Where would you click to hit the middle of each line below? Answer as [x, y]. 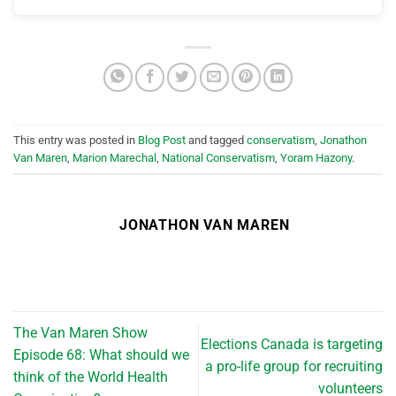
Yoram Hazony [316, 157]
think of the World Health [91, 377]
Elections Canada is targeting [292, 344]
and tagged [216, 140]
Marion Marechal [114, 157]
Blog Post [162, 140]
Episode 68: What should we [101, 355]
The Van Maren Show [80, 333]
